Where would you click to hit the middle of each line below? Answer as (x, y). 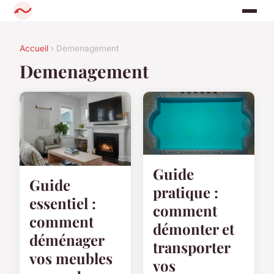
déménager (67, 240)
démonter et (194, 228)
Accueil (34, 49)
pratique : (186, 192)
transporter (191, 247)
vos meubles (71, 258)
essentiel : (63, 203)
